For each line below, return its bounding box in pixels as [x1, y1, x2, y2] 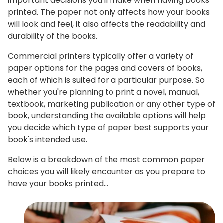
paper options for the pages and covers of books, [8, 62, 202, 74]
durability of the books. [8, 30, 97, 42]
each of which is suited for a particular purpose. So [8, 74, 205, 86]
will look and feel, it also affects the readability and [8, 18, 205, 30]
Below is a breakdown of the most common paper [8, 153, 205, 165]
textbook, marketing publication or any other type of [8, 98, 215, 110]
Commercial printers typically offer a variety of [8, 50, 193, 62]
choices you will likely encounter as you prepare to [8, 165, 205, 177]
